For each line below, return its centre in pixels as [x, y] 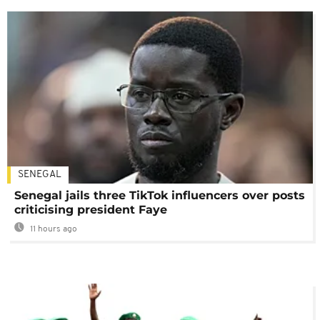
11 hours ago [52, 229]
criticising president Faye [91, 209]
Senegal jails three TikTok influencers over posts [160, 195]
